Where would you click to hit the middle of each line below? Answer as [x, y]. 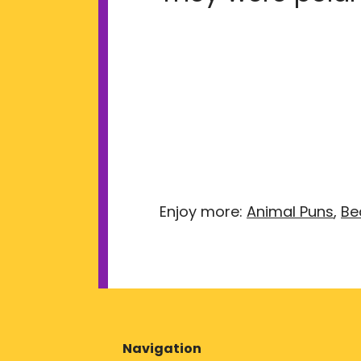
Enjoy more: [203, 211]
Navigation [162, 348]
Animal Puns [290, 211]
